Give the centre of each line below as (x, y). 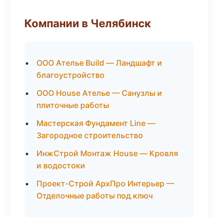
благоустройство (71, 75)
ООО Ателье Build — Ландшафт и (99, 63)
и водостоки (61, 165)
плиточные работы (73, 105)
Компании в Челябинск (88, 23)
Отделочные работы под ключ (95, 196)
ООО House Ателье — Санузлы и (99, 93)
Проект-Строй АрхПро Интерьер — (105, 183)
